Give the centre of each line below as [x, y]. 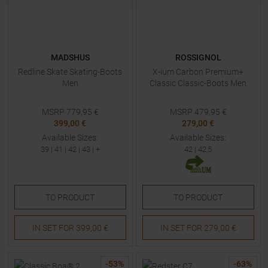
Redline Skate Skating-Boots [70, 72]
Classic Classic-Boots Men [198, 83]
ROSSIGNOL [198, 57]
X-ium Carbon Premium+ [198, 72]
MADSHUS [70, 57]
